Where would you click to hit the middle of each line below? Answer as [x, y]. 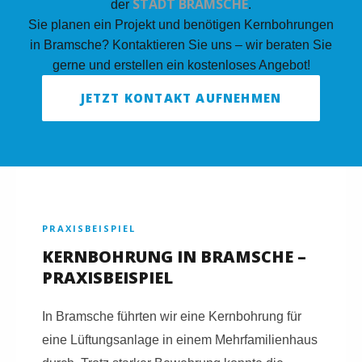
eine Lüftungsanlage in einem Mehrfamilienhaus [180, 339]
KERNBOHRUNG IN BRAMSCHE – [174, 256]
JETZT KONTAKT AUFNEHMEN [181, 97]
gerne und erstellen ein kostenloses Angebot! [181, 65]
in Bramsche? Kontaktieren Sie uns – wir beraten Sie [181, 44]
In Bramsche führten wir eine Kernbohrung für [172, 316]
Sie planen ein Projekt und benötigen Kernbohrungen [181, 24]
